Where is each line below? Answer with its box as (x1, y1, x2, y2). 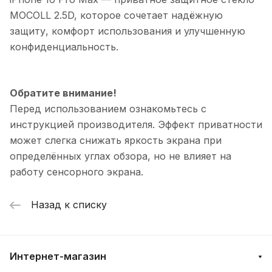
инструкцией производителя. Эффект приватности (10, 118, 262, 131)
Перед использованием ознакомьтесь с (10, 102, 206, 115)
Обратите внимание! (10, 86, 117, 99)
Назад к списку (31, 199, 107, 211)
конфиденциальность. (10, 40, 118, 53)
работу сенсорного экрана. (10, 165, 143, 178)
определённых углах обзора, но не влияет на (10, 149, 231, 162)
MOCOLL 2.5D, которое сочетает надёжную (10, 8, 223, 21)
